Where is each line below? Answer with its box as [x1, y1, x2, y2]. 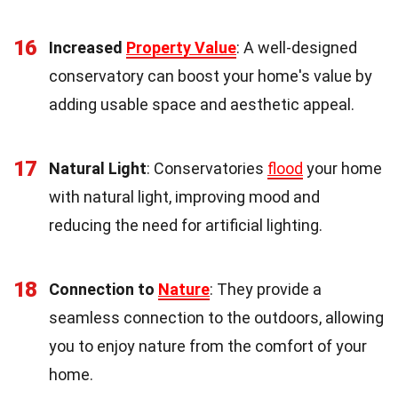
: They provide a [210, 280, 322, 299]
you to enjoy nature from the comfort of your [49, 337, 367, 356]
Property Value [126, 38, 236, 58]
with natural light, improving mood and [49, 187, 320, 207]
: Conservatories [147, 159, 267, 179]
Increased [49, 38, 126, 58]
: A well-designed [236, 38, 357, 58]
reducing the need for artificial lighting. [49, 216, 322, 235]
